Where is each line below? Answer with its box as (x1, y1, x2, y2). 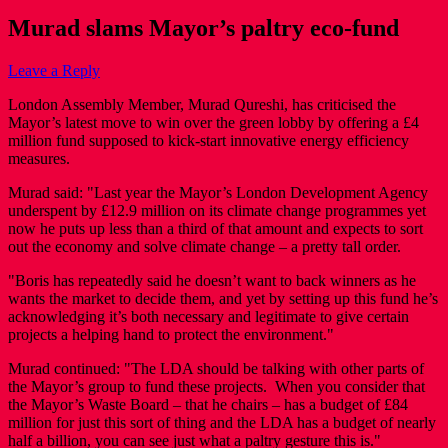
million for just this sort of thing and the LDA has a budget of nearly (8, 413, 436, 431)
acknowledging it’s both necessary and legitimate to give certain (8, 307, 409, 325)
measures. (8, 149, 74, 167)
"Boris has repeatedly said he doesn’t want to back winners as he (8, 271, 416, 289)
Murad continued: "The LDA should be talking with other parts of (8, 359, 424, 377)
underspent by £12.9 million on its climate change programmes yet (8, 201, 426, 219)
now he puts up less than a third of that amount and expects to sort (8, 219, 423, 237)
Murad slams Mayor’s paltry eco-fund (8, 14, 399, 41)
